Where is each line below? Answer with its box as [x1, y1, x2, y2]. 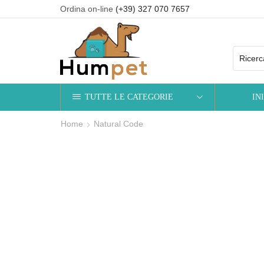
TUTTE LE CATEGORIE [85, 93, 173, 101]
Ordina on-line [60, 4, 115, 14]
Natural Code [94, 118, 143, 128]
